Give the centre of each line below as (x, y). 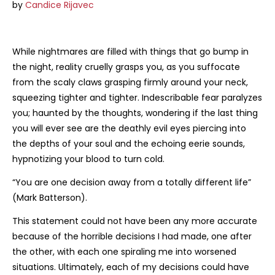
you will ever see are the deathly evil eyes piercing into (129, 128)
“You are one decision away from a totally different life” (132, 182)
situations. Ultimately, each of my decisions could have (131, 267)
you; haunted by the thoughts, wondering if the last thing (135, 113)
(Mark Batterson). (50, 197)
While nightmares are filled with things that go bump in (130, 51)
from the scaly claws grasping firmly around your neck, (130, 82)
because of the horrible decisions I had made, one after (132, 236)
